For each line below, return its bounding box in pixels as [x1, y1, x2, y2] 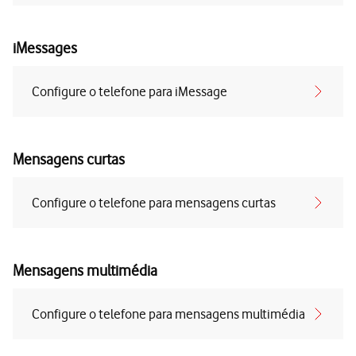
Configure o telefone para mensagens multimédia [32, 306, 305, 322]
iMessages [13, 39, 77, 57]
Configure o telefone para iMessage [32, 83, 227, 99]
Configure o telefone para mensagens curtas [32, 195, 276, 211]
